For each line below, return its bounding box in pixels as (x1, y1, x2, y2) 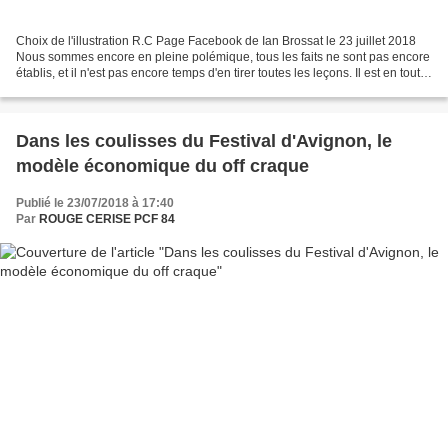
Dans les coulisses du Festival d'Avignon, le (16, 131, 392, 152)
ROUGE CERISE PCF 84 (39, 212, 175, 227)
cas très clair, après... (16, 82, 129, 97)
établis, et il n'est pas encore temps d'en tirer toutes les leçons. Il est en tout (16, 66, 420, 81)
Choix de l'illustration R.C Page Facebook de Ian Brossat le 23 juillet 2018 (16, 34, 416, 49)
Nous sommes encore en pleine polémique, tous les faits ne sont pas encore (16, 50, 430, 65)
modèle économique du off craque (16, 156, 309, 177)
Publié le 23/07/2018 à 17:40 (16, 196, 174, 211)
